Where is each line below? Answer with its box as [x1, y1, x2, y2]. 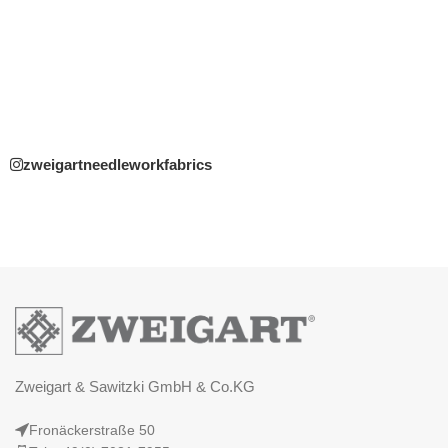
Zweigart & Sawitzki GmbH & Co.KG [15, 377, 255, 395]
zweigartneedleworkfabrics [23, 156, 212, 174]
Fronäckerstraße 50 [29, 421, 155, 438]
